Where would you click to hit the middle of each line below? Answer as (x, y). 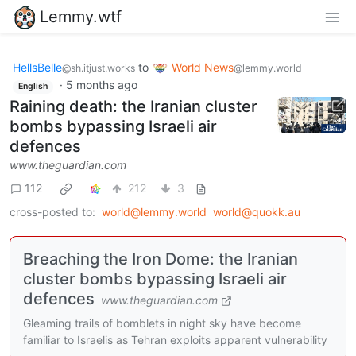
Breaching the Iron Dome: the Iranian (161, 259)
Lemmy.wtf (81, 16)
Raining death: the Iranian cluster (133, 106)
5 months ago (101, 85)
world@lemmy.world (154, 211)
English (33, 87)
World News (203, 67)
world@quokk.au (257, 211)
